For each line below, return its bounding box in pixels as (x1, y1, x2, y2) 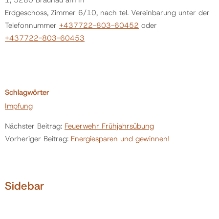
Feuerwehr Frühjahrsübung (65, 121, 154, 131)
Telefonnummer (5, 20, 59, 30)
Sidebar (5, 178, 44, 193)
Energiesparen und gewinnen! (71, 133, 170, 144)
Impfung (5, 101, 33, 111)
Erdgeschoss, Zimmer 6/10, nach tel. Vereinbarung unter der (5, 7, 210, 18)
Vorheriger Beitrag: (5, 133, 71, 144)
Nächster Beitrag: (5, 121, 65, 131)
